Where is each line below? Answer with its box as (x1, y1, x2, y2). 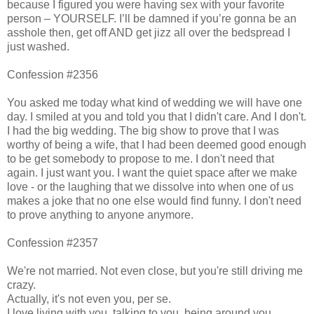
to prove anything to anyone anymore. (7, 208, 193, 221)
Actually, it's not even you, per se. (7, 292, 171, 305)
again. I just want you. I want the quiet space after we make (7, 166, 297, 179)
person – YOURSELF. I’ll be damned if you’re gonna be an (7, 12, 296, 25)
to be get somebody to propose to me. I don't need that (7, 152, 274, 165)
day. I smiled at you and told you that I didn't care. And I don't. (7, 110, 306, 123)
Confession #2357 (7, 236, 98, 249)
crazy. (7, 278, 36, 291)
